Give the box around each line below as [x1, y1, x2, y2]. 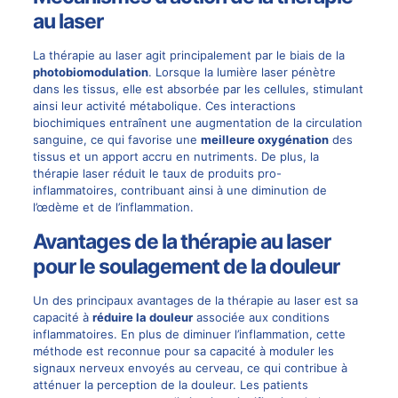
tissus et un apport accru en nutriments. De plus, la [32, 148, 319, 163]
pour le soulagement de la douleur [32, 253, 339, 279]
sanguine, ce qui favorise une [32, 131, 201, 147]
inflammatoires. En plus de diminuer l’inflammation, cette [32, 326, 346, 341]
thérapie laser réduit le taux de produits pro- [32, 165, 282, 180]
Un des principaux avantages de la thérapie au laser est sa [32, 292, 358, 307]
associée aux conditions [192, 309, 330, 324]
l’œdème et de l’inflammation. [32, 199, 194, 214]
